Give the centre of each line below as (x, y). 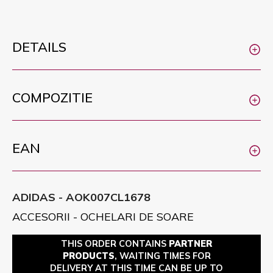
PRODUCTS (88, 256)
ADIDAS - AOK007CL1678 (81, 197)
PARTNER (190, 244)
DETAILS (39, 47)
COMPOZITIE (52, 97)
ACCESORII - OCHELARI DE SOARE (103, 217)
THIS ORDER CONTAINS (115, 244)
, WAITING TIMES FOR (162, 256)
